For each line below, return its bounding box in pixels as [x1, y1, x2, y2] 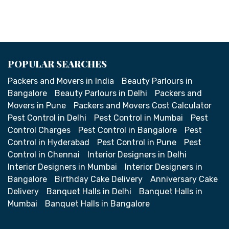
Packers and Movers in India [8, 76, 114, 86]
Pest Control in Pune [97, 137, 176, 147]
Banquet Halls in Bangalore [45, 198, 150, 209]
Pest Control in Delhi [8, 112, 86, 123]
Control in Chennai [8, 149, 80, 159]
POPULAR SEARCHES [8, 57, 107, 70]
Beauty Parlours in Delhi [55, 88, 147, 98]
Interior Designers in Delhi [87, 149, 187, 159]
